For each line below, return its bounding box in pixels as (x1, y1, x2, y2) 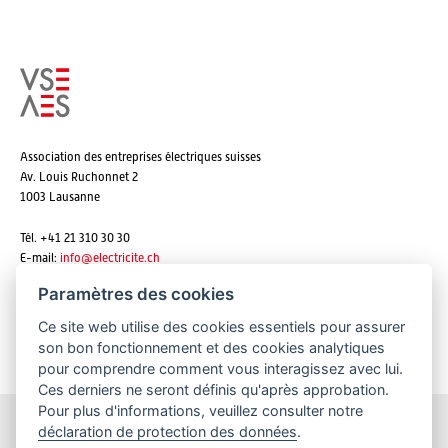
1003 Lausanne (20, 189, 100, 204)
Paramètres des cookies (38, 283, 235, 304)
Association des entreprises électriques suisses (20, 149, 261, 164)
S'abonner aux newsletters (132, 319, 316, 339)
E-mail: (20, 250, 60, 265)
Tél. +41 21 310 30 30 (20, 230, 130, 245)
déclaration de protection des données (38, 422, 298, 440)
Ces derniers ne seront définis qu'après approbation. (38, 380, 390, 398)
